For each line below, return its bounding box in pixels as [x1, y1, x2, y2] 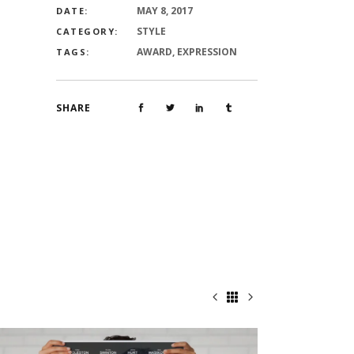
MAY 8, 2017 [137, 4, 193, 17]
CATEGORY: [56, 25, 119, 37]
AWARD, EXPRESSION [137, 45, 237, 58]
